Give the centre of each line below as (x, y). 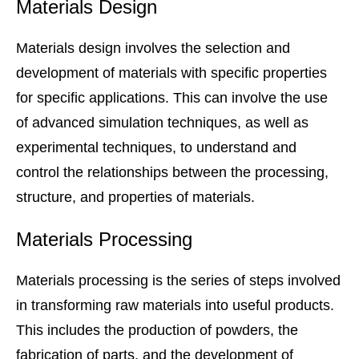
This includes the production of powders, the (157, 331)
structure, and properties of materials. (135, 198)
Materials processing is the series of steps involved (178, 281)
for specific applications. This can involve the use (172, 98)
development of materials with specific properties (171, 73)
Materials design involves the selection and (153, 48)
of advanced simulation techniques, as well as (162, 123)
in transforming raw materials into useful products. (175, 306)
